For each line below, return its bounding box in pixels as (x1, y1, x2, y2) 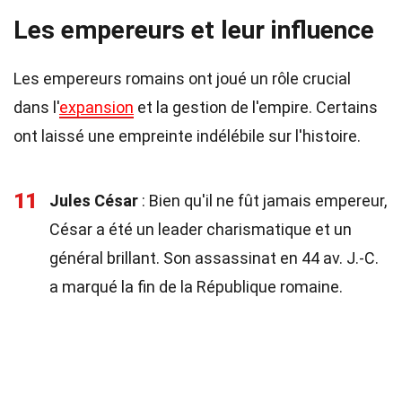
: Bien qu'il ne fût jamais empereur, (138, 191, 387, 210)
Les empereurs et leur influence (13, 15, 374, 45)
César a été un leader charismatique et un (49, 220, 352, 239)
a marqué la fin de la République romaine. (49, 277, 343, 296)
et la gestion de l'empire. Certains (134, 98, 378, 117)
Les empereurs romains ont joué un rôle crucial (13, 69, 351, 88)
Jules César (49, 191, 138, 210)
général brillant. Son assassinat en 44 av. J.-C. (49, 249, 379, 267)
